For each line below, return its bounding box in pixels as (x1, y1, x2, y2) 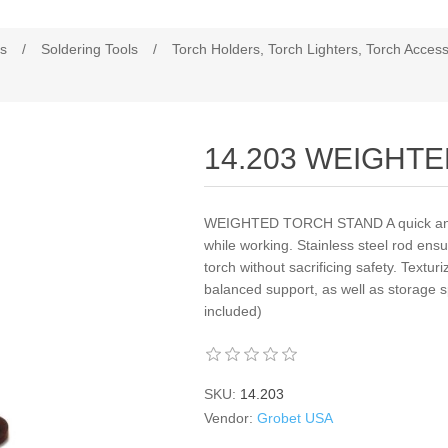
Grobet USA (257, 410, 334, 426)
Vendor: (204, 410, 254, 426)
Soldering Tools (41, 41, 138, 57)
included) (204, 303, 263, 319)
